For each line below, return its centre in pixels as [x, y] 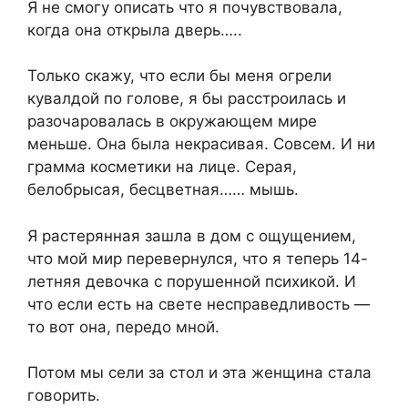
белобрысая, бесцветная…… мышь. [163, 190]
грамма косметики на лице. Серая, [162, 167]
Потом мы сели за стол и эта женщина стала [199, 373]
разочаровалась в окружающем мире [172, 122]
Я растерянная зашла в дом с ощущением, [192, 235]
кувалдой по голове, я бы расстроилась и [187, 99]
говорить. [64, 396]
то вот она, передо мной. [123, 326]
